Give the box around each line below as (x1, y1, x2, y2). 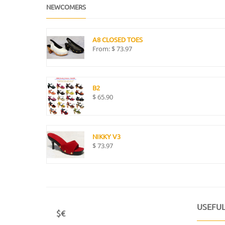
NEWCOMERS (46, 2, 86, 11)
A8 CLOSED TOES (92, 35, 143, 44)
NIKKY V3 (92, 132, 121, 141)
